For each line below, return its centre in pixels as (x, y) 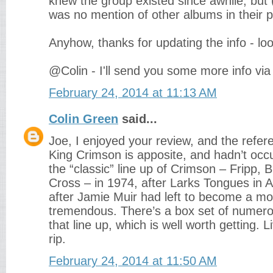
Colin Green (83, 119)
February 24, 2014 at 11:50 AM (133, 261)
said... (138, 119)
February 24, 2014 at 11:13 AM (133, 93)
